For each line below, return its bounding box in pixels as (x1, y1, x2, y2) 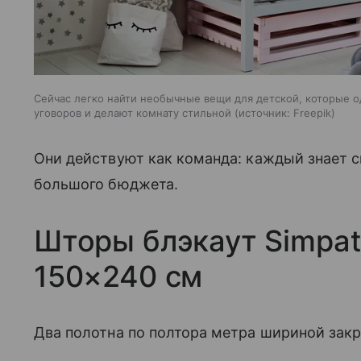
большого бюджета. (34, 175, 178, 193)
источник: (239, 106, 290, 119)
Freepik (293, 106, 331, 119)
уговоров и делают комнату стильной (34, 106, 231, 119)
